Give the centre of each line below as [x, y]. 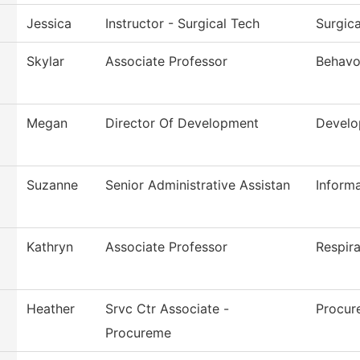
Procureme [138, 333]
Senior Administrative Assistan [198, 185]
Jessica [49, 24]
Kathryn [50, 247]
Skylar [45, 61]
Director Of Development [182, 123]
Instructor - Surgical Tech [182, 24]
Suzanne [52, 185]
